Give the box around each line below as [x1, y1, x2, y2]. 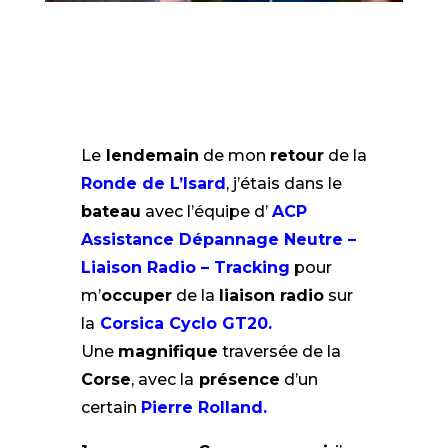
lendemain [100, 146, 199, 166]
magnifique [117, 342, 218, 362]
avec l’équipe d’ [140, 202, 272, 222]
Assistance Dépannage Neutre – [80, 230, 356, 250]
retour [269, 146, 324, 166]
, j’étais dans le [225, 174, 342, 194]
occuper [100, 286, 172, 306]
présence [193, 370, 280, 390]
